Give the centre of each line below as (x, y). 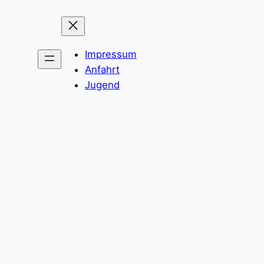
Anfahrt (102, 69)
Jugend (102, 85)
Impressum (111, 54)
